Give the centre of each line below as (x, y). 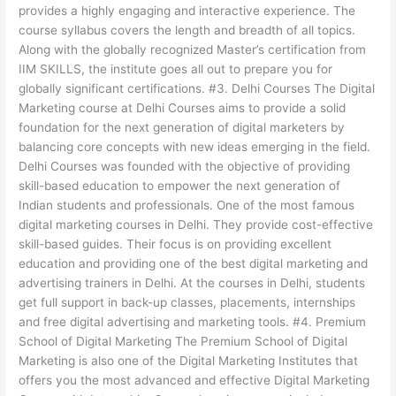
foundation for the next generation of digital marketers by (182, 128)
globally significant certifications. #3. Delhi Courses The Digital (197, 89)
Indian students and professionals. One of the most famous (187, 206)
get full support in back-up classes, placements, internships (187, 303)
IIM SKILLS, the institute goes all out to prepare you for (176, 69)
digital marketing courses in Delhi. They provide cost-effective (196, 225)
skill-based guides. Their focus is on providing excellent (175, 244)
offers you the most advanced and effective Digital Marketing (194, 381)
